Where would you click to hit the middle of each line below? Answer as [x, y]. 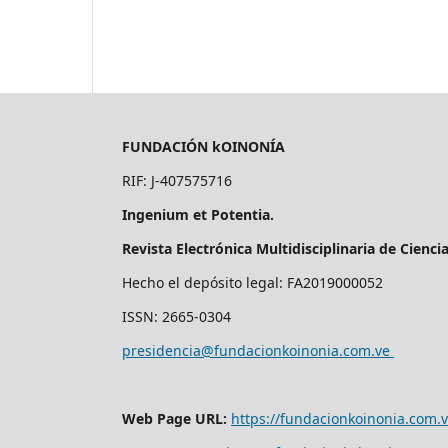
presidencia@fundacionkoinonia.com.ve [258, 350]
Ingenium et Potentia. [200, 214]
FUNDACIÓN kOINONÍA [205, 146]
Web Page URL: [174, 418]
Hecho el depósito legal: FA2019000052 [254, 282]
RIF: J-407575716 [177, 180]
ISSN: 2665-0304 [178, 316]
